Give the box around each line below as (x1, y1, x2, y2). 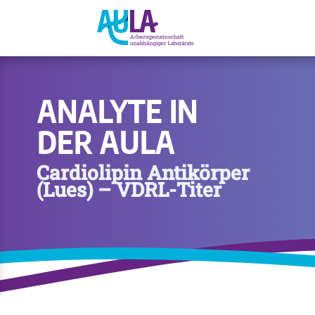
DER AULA (37, 122, 175, 161)
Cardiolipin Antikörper (37, 159, 250, 186)
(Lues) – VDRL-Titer (37, 176, 221, 202)
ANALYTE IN (37, 91, 198, 130)
